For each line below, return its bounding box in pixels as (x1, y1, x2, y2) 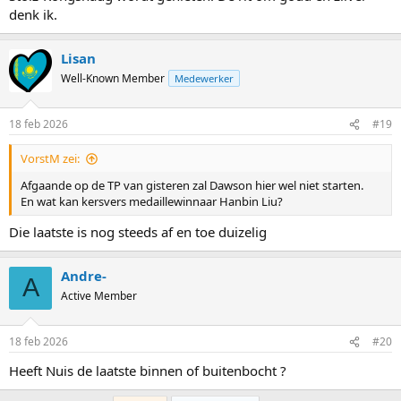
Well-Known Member (61, 70, 165, 86)
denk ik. (9, 4, 57, 23)
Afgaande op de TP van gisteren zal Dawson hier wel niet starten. (21, 177, 363, 194)
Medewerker (175, 71, 234, 85)
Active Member (61, 287, 137, 303)
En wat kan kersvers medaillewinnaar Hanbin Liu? (21, 193, 283, 210)
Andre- (61, 266, 107, 285)
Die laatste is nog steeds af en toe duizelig (9, 222, 267, 241)
